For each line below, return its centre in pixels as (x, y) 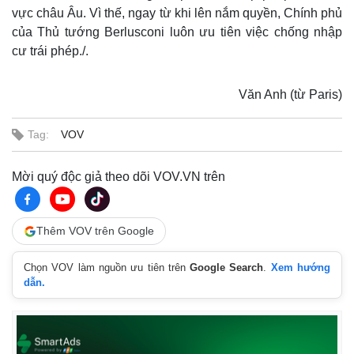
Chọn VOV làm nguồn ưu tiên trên (107, 267)
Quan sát (40, 312)
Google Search (227, 267)
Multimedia (216, 291)
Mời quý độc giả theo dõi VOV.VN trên (119, 177)
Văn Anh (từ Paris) (290, 94)
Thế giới (34, 291)
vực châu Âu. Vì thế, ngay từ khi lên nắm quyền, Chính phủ (177, 13)
